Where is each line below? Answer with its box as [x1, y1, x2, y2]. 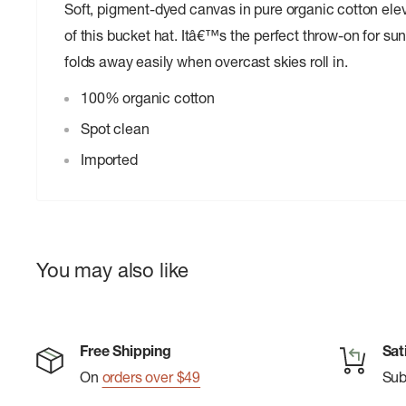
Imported [81, 150, 138, 169]
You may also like [36, 258, 189, 284]
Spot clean [81, 120, 150, 139]
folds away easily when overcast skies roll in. [64, 52, 348, 71]
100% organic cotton [81, 89, 215, 108]
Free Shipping [80, 342, 171, 361]
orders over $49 [101, 368, 201, 387]
